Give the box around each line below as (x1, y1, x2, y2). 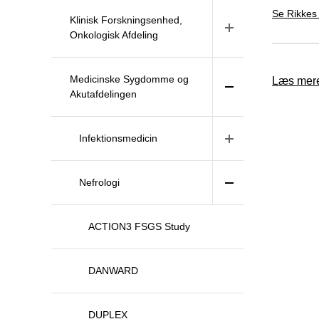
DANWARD (88, 265, 138, 276)
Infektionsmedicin (79, 132, 157, 144)
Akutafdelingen (70, 88, 137, 100)
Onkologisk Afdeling (70, 29, 158, 41)
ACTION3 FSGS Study (88, 221, 190, 232)
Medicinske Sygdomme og (70, 73, 189, 85)
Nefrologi (79, 177, 120, 188)
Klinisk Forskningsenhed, (70, 14, 182, 26)
